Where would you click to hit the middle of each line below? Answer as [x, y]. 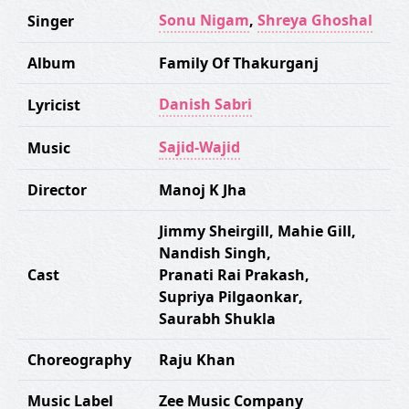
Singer [51, 21]
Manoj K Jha [203, 190]
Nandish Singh [213, 253]
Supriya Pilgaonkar [229, 297]
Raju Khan [197, 360]
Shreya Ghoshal [315, 20]
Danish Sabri [205, 104]
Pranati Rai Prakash [232, 275]
